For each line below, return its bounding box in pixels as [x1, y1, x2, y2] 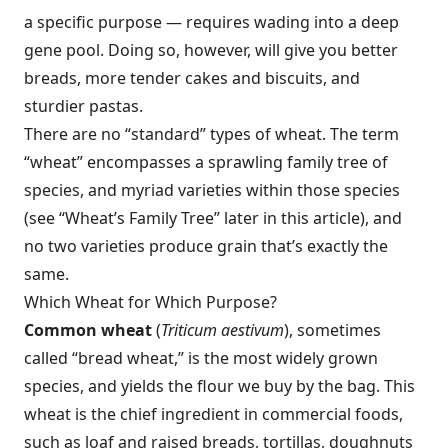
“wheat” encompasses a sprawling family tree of [24, 151, 388, 173]
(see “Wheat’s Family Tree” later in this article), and [24, 207, 402, 229]
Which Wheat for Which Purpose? [24, 291, 277, 313]
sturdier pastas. [24, 95, 143, 117]
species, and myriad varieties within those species [24, 179, 400, 201]
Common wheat [24, 319, 152, 341]
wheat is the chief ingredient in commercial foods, [24, 403, 403, 425]
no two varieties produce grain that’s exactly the [24, 235, 388, 257]
